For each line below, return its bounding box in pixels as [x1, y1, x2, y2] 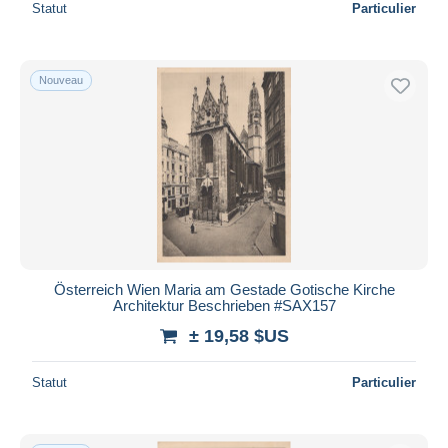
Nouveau [39, 73, 83, 86]
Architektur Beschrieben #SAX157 [112, 296, 336, 314]
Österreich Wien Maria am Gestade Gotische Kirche [53, 280, 395, 298]
